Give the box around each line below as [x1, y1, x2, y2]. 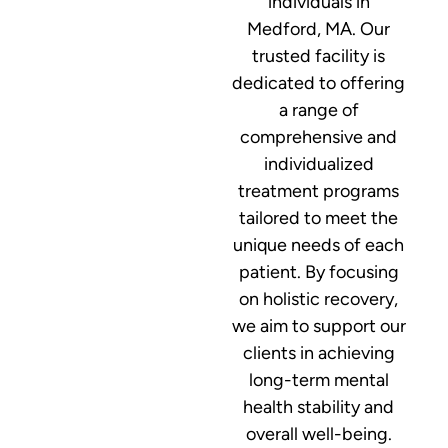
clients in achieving [242, 341, 395, 364]
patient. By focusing [238, 260, 399, 283]
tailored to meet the [239, 206, 399, 229]
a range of [278, 98, 359, 121]
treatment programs [238, 179, 400, 202]
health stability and [243, 395, 395, 418]
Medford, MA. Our [247, 17, 391, 40]
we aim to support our [231, 314, 406, 337]
